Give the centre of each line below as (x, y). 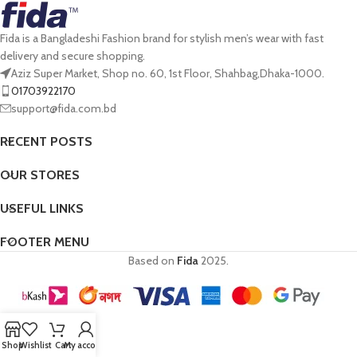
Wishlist (35, 345)
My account (86, 345)
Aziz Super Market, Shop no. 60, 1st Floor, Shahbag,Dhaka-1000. (168, 74)
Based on (153, 261)
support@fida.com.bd (64, 109)
